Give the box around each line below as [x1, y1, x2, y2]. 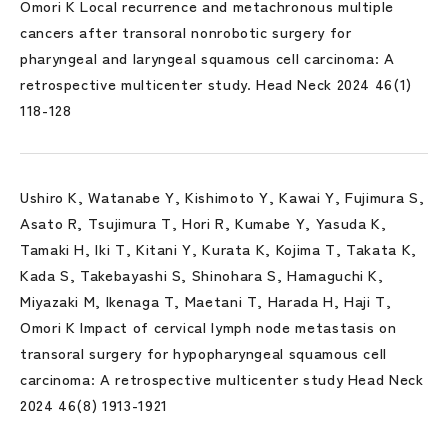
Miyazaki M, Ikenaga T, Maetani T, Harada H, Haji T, [20, 290, 392, 311]
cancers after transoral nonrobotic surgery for [20, 21, 352, 42]
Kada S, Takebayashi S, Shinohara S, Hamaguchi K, [20, 264, 384, 285]
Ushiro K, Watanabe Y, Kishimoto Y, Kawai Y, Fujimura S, [20, 186, 425, 207]
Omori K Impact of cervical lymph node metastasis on [20, 316, 397, 337]
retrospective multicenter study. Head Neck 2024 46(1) [20, 73, 412, 94]
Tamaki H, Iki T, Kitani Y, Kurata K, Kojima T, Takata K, [20, 238, 417, 259]
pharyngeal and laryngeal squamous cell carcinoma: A [20, 47, 395, 68]
